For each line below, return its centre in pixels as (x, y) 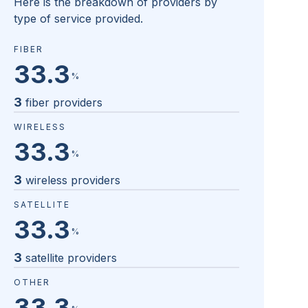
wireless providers (73, 180)
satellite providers (71, 258)
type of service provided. (78, 19)
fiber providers (64, 103)
